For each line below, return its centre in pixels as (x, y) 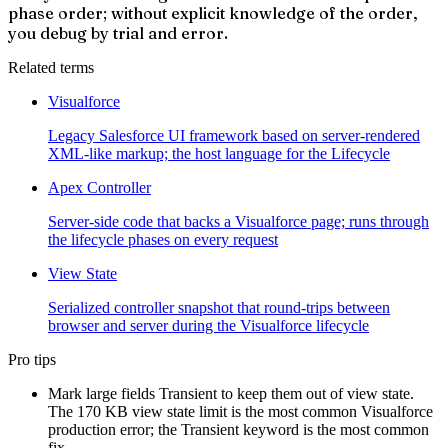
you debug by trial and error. (118, 33)
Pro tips (32, 360)
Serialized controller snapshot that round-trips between (219, 308)
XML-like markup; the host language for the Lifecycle (219, 154)
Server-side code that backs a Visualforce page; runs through (238, 222)
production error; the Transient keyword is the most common (238, 430)
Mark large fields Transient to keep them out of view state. (231, 394)
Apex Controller (99, 188)
